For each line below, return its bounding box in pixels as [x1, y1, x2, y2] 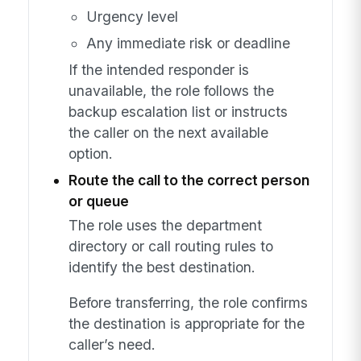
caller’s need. [68, 335, 156, 353]
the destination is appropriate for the [68, 314, 305, 332]
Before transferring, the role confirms [68, 293, 308, 311]
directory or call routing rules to [68, 238, 273, 255]
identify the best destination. [68, 259, 255, 276]
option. [68, 144, 113, 162]
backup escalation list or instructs [68, 102, 288, 120]
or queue [68, 192, 129, 210]
